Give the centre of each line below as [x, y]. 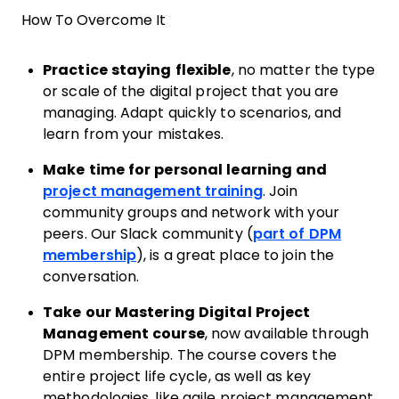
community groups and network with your [191, 212]
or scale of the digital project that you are [191, 91]
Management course [124, 334]
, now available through [287, 334]
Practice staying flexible [137, 70]
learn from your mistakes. [135, 134]
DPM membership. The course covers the [190, 355]
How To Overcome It [94, 20]
